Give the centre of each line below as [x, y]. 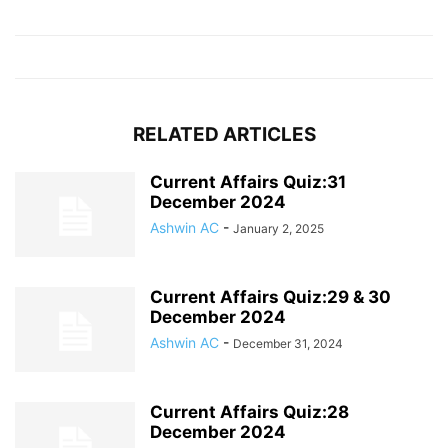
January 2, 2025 [278, 228]
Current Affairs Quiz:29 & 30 [270, 296]
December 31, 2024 [288, 343]
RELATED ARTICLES [224, 134]
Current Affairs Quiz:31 [248, 181]
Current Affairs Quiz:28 [249, 411]
